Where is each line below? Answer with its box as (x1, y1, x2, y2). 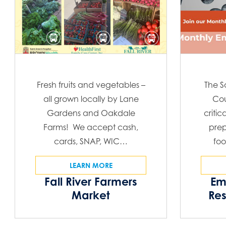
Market (72, 188, 110, 202)
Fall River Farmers (44, 175, 138, 189)
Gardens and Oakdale (46, 108, 135, 119)
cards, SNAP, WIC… (54, 136, 128, 147)
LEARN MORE (69, 161, 112, 170)
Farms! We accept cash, (43, 122, 139, 133)
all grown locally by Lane (43, 94, 139, 104)
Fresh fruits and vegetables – (36, 80, 145, 90)
